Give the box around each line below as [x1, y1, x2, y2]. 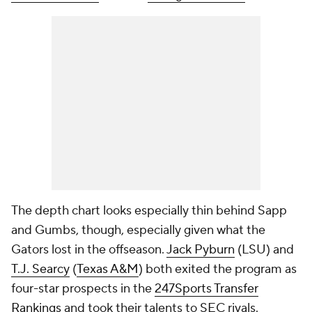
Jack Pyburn [166, 242, 235, 258]
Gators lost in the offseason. [11, 242, 166, 258]
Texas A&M [77, 261, 139, 277]
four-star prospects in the [11, 281, 155, 297]
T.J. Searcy [11, 261, 70, 277]
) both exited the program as [139, 261, 297, 277]
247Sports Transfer [155, 281, 258, 297]
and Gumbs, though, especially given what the [11, 222, 265, 238]
